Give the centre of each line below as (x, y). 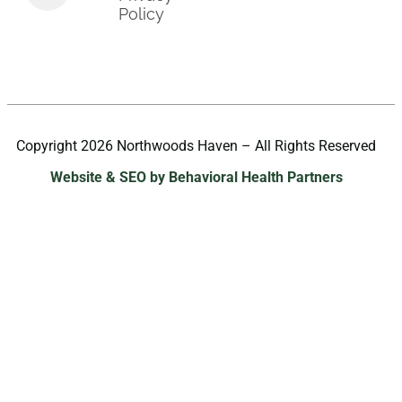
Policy (142, 13)
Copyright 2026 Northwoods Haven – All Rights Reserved (196, 145)
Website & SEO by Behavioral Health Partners (196, 177)
